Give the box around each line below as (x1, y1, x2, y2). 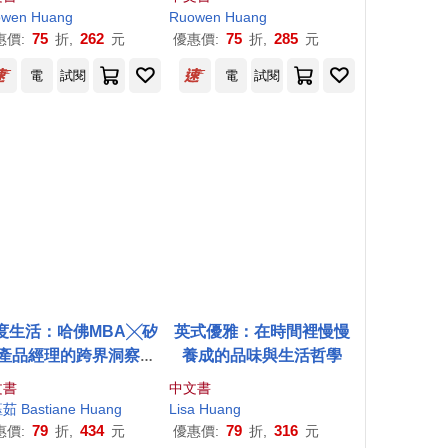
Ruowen (169, 9, 226, 25)
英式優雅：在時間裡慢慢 (174, 323, 351, 340)
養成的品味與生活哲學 (182, 347, 343, 364)
